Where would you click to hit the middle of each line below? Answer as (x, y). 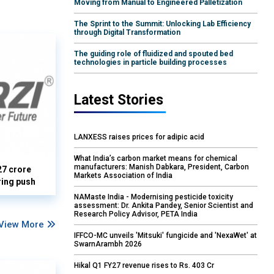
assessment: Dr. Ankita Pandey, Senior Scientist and (164, 206)
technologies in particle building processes (150, 63)
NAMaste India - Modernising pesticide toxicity (154, 197)
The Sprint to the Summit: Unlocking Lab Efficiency (162, 24)
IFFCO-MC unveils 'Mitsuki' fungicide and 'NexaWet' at (165, 236)
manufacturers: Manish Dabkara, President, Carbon (161, 167)
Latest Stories (119, 100)
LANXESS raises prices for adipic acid (139, 137)
